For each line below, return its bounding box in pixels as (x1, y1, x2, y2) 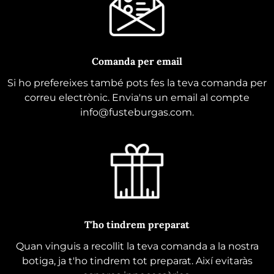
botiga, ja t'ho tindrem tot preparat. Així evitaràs (21, 254, 253, 267)
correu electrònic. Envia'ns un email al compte (24, 92, 250, 104)
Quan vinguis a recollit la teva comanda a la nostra (15, 240, 259, 252)
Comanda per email (92, 55, 182, 68)
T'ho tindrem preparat (84, 218, 190, 231)
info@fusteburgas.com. (80, 106, 194, 119)
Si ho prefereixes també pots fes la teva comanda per (7, 77, 267, 89)
